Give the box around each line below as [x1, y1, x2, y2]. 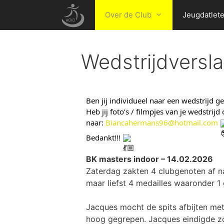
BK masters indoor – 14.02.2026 [86, 153, 213, 164]
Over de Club [105, 10, 152, 19]
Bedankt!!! [86, 132, 122, 142]
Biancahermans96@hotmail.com [105, 117, 218, 127]
